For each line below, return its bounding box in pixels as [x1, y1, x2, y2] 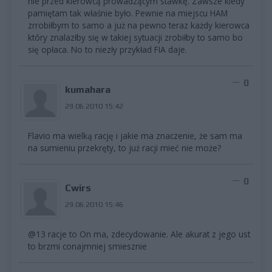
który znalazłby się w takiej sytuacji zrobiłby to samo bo [28, 31, 243, 43]
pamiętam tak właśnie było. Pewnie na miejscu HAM [28, 7, 228, 19]
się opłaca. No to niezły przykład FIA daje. [28, 43, 187, 55]
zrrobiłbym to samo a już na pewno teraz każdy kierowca [28, 19, 250, 31]
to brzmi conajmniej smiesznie [28, 240, 147, 252]
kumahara [64, 83, 110, 95]
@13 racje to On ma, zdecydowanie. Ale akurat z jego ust [28, 228, 250, 240]
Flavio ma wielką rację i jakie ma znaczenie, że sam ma [28, 129, 242, 141]
